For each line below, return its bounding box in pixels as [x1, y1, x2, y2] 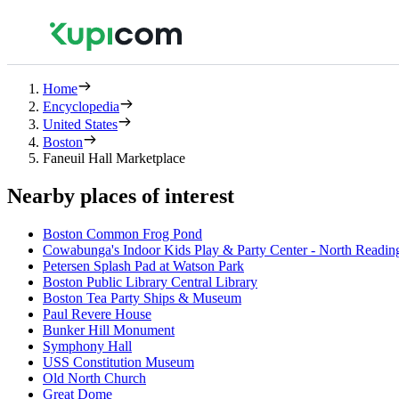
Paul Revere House [43, 305, 151, 322]
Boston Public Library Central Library [43, 273, 257, 289]
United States [43, 117, 118, 132]
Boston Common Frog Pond [43, 225, 202, 241]
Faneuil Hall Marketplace [43, 151, 185, 166]
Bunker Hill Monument [43, 322, 175, 338]
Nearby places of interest [7, 183, 234, 208]
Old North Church [43, 370, 146, 386]
